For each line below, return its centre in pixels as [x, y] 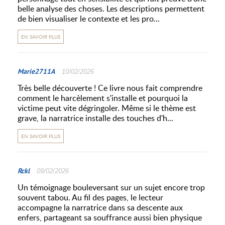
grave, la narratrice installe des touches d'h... [95, 118]
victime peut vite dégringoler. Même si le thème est [107, 108]
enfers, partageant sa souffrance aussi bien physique [110, 217]
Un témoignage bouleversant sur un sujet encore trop [111, 187]
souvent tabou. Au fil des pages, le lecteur [90, 197]
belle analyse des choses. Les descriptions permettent [111, 9]
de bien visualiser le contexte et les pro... [89, 19]
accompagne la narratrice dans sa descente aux [100, 207]
